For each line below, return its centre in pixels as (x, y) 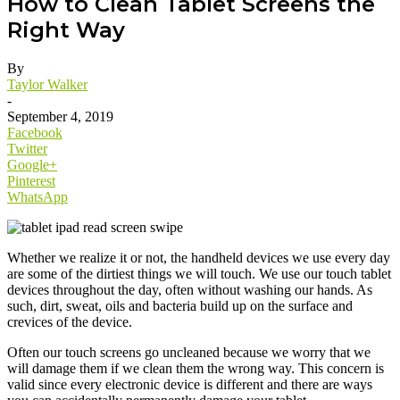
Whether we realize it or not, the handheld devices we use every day (199, 257)
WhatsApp (37, 196)
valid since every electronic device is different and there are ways (190, 384)
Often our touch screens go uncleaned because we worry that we (189, 352)
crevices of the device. (70, 321)
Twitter (27, 148)
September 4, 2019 (60, 116)
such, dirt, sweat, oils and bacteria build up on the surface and (180, 305)
